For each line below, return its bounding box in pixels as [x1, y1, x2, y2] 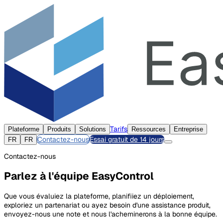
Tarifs [110, 124, 127, 133]
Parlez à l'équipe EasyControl [4, 169, 154, 183]
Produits [47, 125, 71, 133]
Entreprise [174, 125, 203, 133]
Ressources [131, 125, 166, 133]
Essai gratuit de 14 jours [90, 135, 164, 144]
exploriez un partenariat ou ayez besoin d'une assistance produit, [4, 200, 211, 210]
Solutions [79, 125, 106, 133]
